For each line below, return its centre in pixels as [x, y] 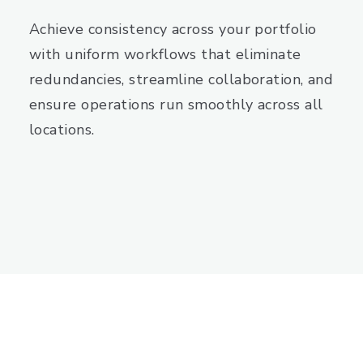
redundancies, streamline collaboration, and [181, 80]
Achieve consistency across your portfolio [173, 30]
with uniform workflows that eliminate [165, 55]
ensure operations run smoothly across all [176, 105]
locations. [62, 130]
